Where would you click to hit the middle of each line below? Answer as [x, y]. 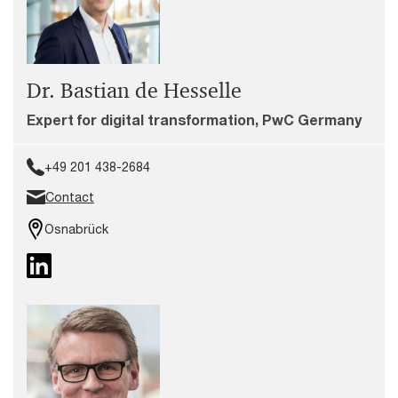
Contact [70, 197]
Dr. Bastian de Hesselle [134, 91]
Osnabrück [76, 229]
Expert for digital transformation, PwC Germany [194, 119]
